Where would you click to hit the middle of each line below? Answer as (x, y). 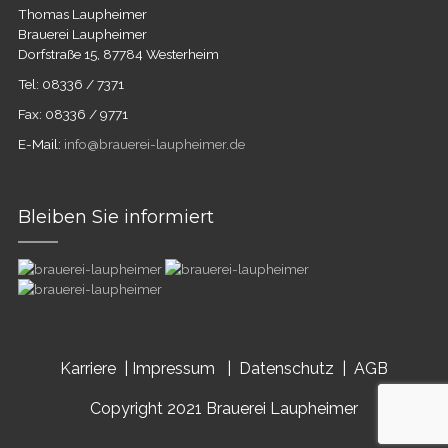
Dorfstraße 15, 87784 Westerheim (118, 54)
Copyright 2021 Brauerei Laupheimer (224, 408)
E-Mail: (40, 144)
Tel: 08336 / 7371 (70, 84)
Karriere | (94, 368)
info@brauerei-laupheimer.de (154, 144)
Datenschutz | (292, 368)
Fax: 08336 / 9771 (72, 114)
